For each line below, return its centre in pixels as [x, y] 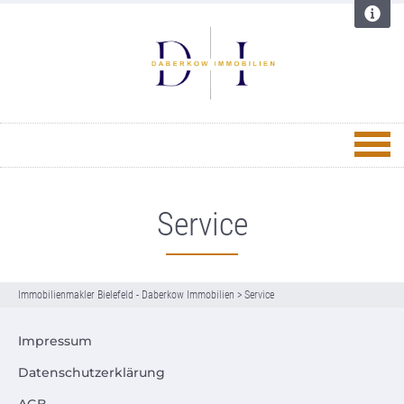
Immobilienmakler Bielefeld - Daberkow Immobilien [126, 295]
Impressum [55, 341]
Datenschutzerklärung [92, 373]
